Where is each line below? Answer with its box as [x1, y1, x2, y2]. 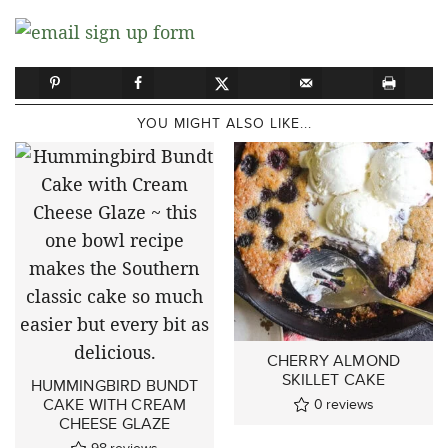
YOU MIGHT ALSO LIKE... [136, 113, 312, 134]
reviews [325, 394, 374, 415]
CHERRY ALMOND [266, 349, 401, 373]
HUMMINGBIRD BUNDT [30, 374, 199, 398]
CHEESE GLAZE [58, 412, 171, 436]
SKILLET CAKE [281, 368, 386, 392]
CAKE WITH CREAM [42, 393, 187, 417]
